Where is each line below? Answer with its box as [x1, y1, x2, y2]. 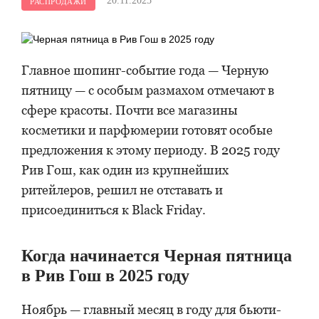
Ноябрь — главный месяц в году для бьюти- [21, 302, 281, 317]
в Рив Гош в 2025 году [21, 266, 189, 285]
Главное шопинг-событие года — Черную [21, 63, 268, 78]
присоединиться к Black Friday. [21, 202, 206, 217]
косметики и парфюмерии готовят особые [21, 122, 273, 137]
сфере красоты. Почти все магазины [21, 103, 238, 117]
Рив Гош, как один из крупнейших [21, 162, 229, 177]
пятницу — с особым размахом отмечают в [21, 83, 274, 98]
